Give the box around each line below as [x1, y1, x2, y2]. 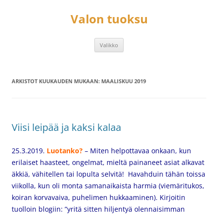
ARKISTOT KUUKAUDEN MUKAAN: [12, 77, 101, 85]
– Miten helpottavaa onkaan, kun [83, 146, 191, 155]
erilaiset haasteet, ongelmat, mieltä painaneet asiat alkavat [12, 158, 204, 167]
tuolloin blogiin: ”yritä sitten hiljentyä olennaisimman [12, 204, 185, 214]
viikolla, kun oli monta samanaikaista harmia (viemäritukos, [12, 181, 204, 190]
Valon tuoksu [70, 11, 148, 27]
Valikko [100, 41, 118, 49]
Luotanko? [47, 146, 83, 155]
